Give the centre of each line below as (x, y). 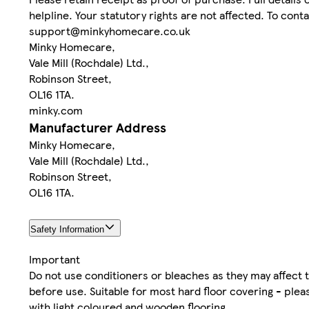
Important (54, 259)
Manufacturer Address (98, 128)
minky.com (56, 110)
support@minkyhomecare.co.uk (110, 31)
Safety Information (67, 230)
